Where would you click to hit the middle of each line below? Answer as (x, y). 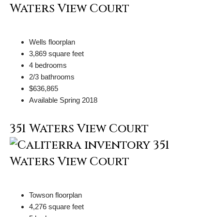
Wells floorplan (52, 42)
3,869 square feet (56, 53)
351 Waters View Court (79, 129)
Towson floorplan (55, 195)
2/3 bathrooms (52, 77)
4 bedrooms (48, 65)
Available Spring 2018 (63, 100)
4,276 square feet (56, 206)
